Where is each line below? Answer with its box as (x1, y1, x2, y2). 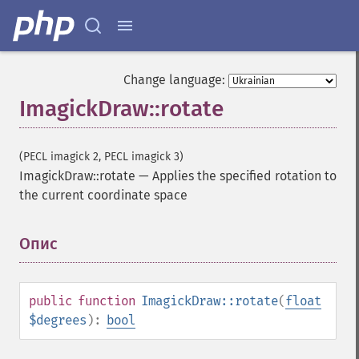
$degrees (29, 313, 87, 328)
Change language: (123, 72, 225, 87)
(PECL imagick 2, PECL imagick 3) (19, 150, 184, 163)
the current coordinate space (19, 188, 188, 203)
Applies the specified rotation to (152, 168, 337, 184)
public (29, 293, 72, 309)
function (78, 293, 135, 309)
